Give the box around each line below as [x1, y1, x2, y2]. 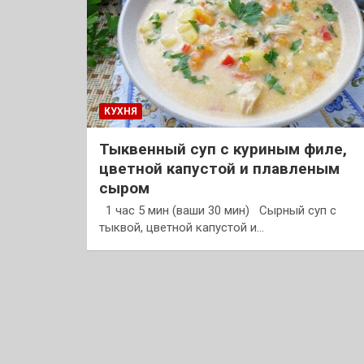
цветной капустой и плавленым [99, 158, 340, 178]
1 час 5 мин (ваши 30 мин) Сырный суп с [99, 202, 337, 218]
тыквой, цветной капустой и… [99, 219, 265, 235]
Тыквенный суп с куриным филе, [99, 139, 348, 158]
